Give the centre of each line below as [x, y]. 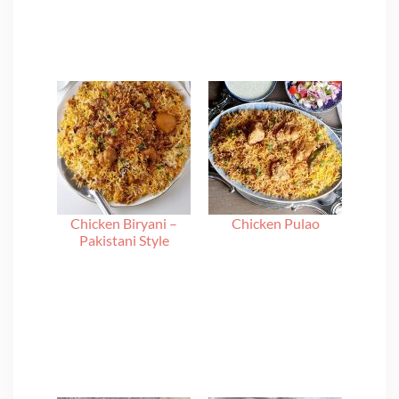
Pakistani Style [124, 240]
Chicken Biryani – [124, 223]
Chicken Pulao [275, 223]
